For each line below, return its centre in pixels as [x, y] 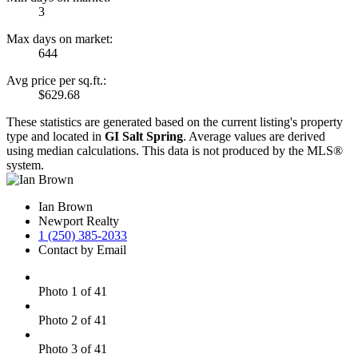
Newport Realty [79, 221]
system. [25, 165]
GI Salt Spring [144, 137]
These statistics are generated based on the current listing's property [175, 122]
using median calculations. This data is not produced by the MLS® [175, 151]
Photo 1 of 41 [73, 292]
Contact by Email [82, 250]
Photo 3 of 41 [73, 349]
